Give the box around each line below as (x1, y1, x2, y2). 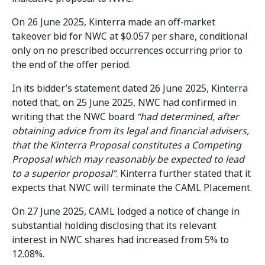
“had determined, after (137, 110, 239, 124)
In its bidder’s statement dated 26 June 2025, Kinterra (12, 82, 248, 95)
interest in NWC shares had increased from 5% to (12, 233, 229, 247)
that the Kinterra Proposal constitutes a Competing (12, 138, 241, 152)
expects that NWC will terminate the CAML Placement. (12, 181, 252, 195)
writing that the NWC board (12, 110, 137, 124)
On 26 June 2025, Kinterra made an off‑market (12, 15, 215, 29)
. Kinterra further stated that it (116, 167, 251, 180)
